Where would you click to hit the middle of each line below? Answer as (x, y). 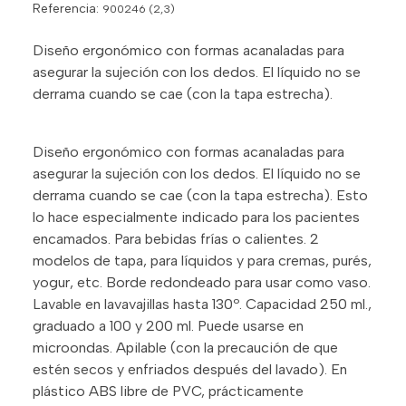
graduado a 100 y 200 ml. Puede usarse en (168, 325)
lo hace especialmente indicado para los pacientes (196, 217)
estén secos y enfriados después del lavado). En (190, 369)
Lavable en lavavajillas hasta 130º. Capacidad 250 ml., (202, 304)
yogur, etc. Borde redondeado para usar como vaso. (202, 282)
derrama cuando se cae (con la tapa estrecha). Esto (200, 195)
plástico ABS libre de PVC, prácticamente (168, 391)
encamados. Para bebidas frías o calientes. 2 (176, 238)
